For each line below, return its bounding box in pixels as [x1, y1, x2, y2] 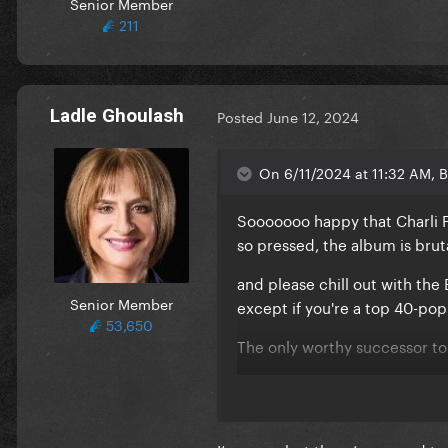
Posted [217, 105, 267, 128]
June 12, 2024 [267, 105, 359, 128]
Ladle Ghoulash [50, 103, 184, 127]
